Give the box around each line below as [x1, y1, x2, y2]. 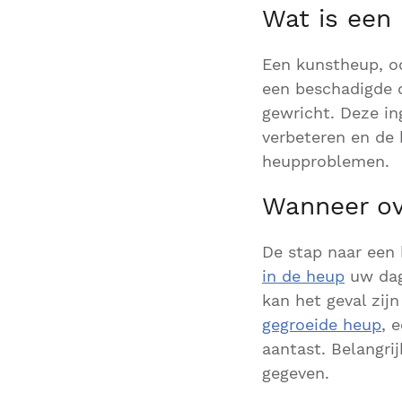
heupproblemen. [262, 152, 389, 170]
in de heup [262, 267, 345, 285]
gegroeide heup [262, 315, 381, 334]
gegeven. [262, 363, 329, 382]
